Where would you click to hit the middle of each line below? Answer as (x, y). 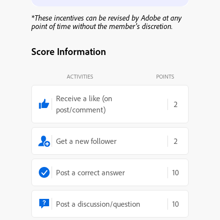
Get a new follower (86, 141)
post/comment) (81, 110)
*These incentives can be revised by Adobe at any (107, 18)
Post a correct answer (90, 172)
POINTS (165, 76)
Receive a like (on (84, 98)
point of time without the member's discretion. (102, 26)
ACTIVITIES (80, 76)
